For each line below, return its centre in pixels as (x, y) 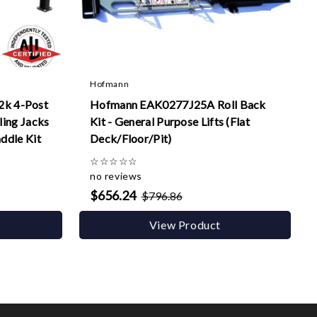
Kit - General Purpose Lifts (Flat (170, 121)
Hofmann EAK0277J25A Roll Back (178, 104)
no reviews (116, 176)
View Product (185, 225)
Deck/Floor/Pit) (131, 138)
